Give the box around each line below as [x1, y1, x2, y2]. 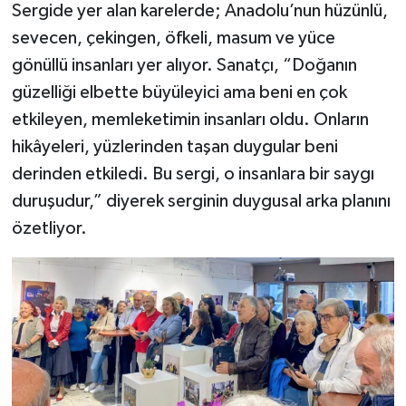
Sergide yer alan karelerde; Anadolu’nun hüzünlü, [11, 2, 388, 21]
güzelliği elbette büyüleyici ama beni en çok [11, 83, 347, 102]
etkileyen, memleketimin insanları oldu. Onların [11, 111, 369, 130]
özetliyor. [11, 219, 87, 238]
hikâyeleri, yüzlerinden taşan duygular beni [11, 138, 338, 157]
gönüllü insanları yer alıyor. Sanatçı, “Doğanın [11, 56, 357, 75]
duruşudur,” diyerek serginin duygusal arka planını [11, 192, 391, 211]
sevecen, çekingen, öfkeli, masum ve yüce [11, 29, 335, 48]
